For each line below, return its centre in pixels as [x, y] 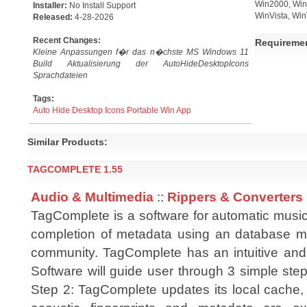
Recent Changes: [67, 40]
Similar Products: [67, 142]
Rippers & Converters [235, 197]
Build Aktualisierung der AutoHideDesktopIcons [141, 64]
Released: [54, 17]
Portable [143, 110]
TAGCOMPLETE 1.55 [75, 169]
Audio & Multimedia [92, 197]
